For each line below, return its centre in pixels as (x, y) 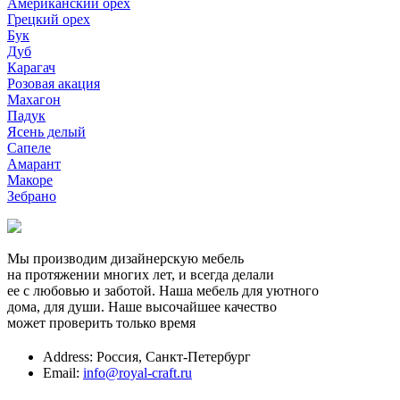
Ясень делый (46, 131)
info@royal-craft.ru (137, 372)
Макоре (30, 179)
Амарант (34, 163)
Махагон (34, 99)
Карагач (31, 67)
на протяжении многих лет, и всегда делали (141, 274)
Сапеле (29, 147)
